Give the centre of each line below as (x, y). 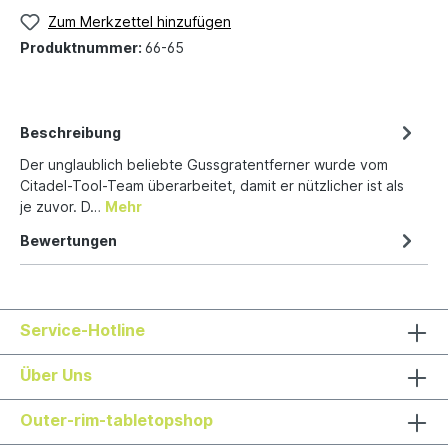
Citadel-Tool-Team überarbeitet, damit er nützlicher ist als (212, 185)
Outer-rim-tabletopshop (116, 419)
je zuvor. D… (62, 206)
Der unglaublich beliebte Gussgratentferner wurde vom (204, 164)
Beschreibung (70, 132)
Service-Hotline (82, 329)
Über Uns (56, 374)
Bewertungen (68, 240)
